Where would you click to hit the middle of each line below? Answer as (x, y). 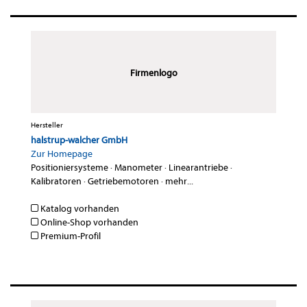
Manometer (138, 168)
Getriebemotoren (123, 182)
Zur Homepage (62, 154)
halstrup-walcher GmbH (79, 140)
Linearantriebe (198, 168)
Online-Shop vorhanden (88, 223)
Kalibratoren (56, 182)
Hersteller (47, 125)
